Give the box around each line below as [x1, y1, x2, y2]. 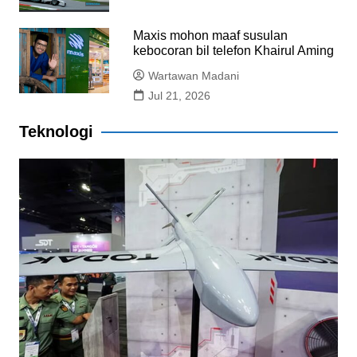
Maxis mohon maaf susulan [133, 29, 288, 43]
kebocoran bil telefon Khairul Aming [133, 44, 335, 58]
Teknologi [18, 123, 93, 141]
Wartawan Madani [148, 69, 240, 83]
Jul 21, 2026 [148, 89, 211, 103]
